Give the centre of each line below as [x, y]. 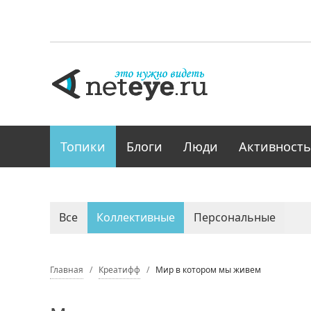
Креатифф [119, 270]
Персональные [235, 217]
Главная [67, 270]
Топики [83, 146]
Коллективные [136, 217]
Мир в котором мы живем [208, 270]
